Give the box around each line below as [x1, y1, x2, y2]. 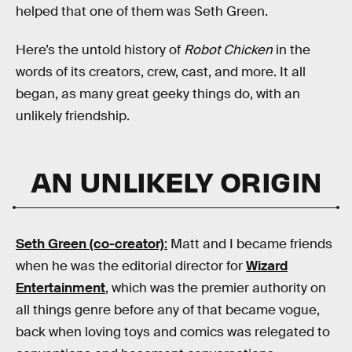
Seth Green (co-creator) [16, 235, 164, 252]
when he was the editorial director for [16, 257, 246, 274]
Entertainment [16, 279, 105, 296]
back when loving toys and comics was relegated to [16, 323, 330, 340]
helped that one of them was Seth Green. [16, 2, 268, 20]
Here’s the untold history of [16, 42, 184, 59]
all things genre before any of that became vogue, [16, 301, 320, 318]
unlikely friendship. [16, 108, 130, 125]
